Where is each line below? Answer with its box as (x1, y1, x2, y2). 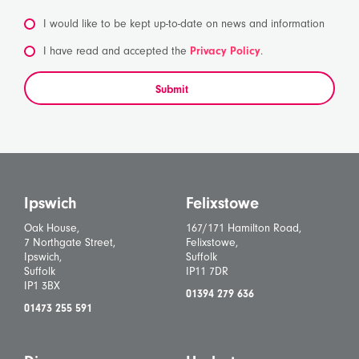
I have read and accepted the (43, 44, 190, 58)
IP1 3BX (24, 279, 60, 293)
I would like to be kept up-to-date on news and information (43, 17, 325, 31)
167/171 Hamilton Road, (185, 221, 301, 236)
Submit (155, 83, 188, 97)
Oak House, (24, 221, 79, 236)
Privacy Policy (190, 44, 260, 58)
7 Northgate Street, (24, 236, 115, 250)
